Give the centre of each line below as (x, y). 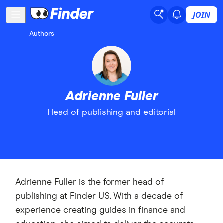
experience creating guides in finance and (100, 210)
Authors (42, 34)
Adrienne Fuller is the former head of (90, 182)
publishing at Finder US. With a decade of (99, 196)
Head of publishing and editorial (111, 112)
